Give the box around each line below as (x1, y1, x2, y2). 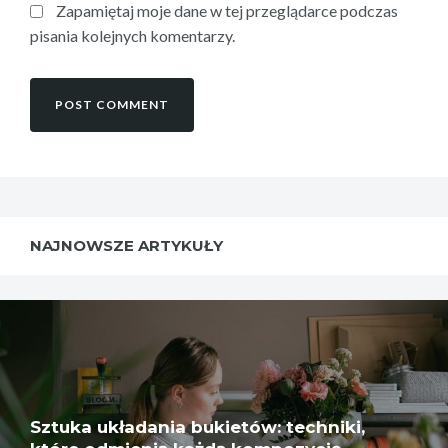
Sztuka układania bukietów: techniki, (30, 417, 365, 438)
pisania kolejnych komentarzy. (30, 26, 235, 46)
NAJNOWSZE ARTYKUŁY (30, 236, 223, 256)
